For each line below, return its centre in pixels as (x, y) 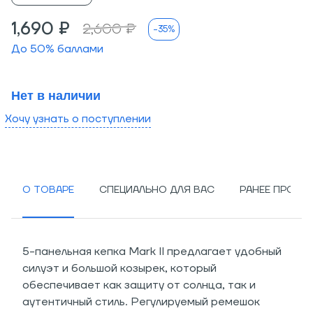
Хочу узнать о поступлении (78, 119)
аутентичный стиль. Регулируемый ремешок (141, 302)
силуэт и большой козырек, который (119, 268)
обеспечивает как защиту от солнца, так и (139, 285)
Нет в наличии (56, 96)
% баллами (74, 49)
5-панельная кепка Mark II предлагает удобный (152, 252)
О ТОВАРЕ (48, 190)
